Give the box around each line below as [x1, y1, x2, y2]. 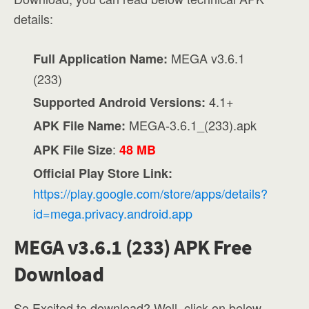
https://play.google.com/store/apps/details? [33, 183, 268, 202]
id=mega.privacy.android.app [33, 203, 193, 222]
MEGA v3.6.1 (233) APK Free [14, 233, 252, 260]
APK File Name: [33, 117, 126, 135]
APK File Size [33, 140, 113, 159]
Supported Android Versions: [33, 93, 206, 112]
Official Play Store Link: [33, 163, 173, 182]
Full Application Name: [33, 50, 168, 68]
